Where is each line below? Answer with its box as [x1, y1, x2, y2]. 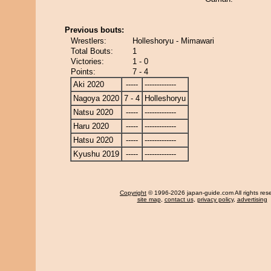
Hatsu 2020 [73, 135, 113, 145]
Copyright [120, 189, 146, 196]
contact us [164, 196, 194, 203]
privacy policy [197, 196, 233, 203]
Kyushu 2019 [73, 149, 119, 158]
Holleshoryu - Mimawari [132, 36, 214, 45]
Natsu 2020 [73, 108, 113, 117]
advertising [237, 196, 267, 203]
